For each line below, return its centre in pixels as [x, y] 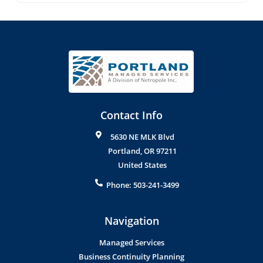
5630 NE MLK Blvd [143, 137]
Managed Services [131, 243]
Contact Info [131, 115]
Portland [124, 151]
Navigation [131, 221]
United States [143, 165]
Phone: [119, 185]
